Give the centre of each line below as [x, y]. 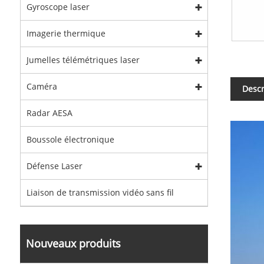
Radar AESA [49, 113]
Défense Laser [54, 166]
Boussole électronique [70, 139]
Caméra [42, 86]
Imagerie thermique [66, 33]
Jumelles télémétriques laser [83, 60]
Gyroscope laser [58, 7]
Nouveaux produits [73, 243]
